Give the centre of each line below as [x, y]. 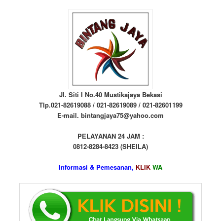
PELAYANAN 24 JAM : [110, 136]
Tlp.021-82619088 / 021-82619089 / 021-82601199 [110, 105]
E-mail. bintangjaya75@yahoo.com [110, 115]
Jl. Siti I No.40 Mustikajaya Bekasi [110, 95]
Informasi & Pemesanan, [97, 167]
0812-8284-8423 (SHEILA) [110, 147]
